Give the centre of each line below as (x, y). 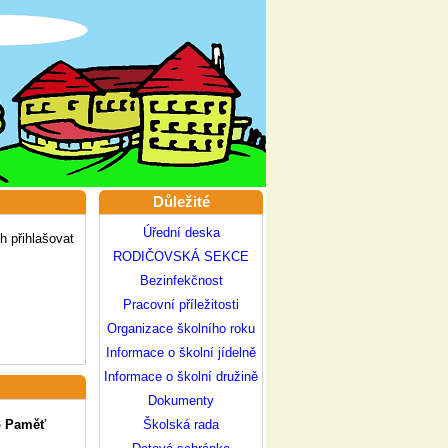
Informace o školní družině (181, 376)
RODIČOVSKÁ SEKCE (181, 256)
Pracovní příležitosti (181, 304)
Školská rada (181, 424)
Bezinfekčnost (181, 280)
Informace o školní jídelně (181, 352)
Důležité (181, 202)
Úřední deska (181, 232)
